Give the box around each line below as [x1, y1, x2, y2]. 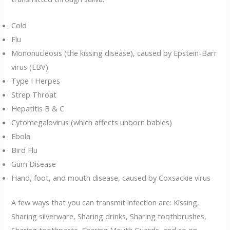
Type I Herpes [11, 75, 61, 86]
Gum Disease [11, 158, 56, 169]
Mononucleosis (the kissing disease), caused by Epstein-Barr [11, 47, 218, 58]
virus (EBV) [11, 61, 49, 72]
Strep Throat [11, 89, 57, 100]
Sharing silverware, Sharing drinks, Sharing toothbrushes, [11, 211, 207, 222]
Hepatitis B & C [11, 103, 65, 113]
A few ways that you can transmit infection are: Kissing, [11, 197, 200, 208]
